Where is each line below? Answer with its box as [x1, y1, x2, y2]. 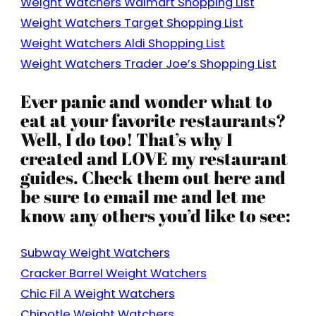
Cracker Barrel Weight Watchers [20, 265, 207, 282]
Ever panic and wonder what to [20, 89, 272, 114]
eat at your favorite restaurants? [20, 108, 286, 133]
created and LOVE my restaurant [20, 146, 288, 171]
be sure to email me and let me [20, 184, 266, 209]
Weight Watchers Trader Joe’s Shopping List [20, 55, 276, 72]
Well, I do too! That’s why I [20, 127, 233, 152]
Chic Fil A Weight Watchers [20, 286, 175, 303]
